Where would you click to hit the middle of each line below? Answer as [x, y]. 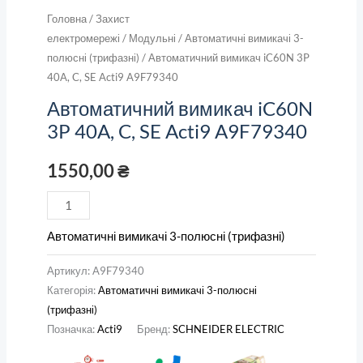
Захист [112, 19]
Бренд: [154, 329]
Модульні [152, 38]
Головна [66, 19]
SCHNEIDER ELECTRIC [228, 329]
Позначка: [72, 329]
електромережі [83, 38]
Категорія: [72, 290]
